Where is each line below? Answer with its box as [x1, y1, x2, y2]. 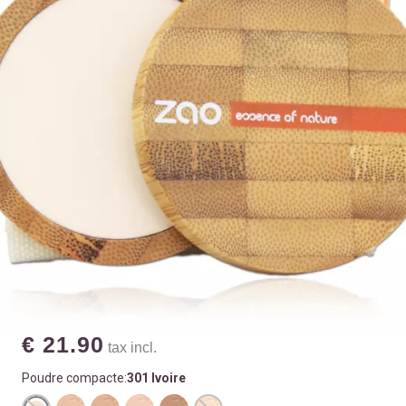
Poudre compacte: [22, 370, 127, 385]
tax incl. [104, 339, 158, 355]
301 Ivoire [127, 370, 186, 385]
